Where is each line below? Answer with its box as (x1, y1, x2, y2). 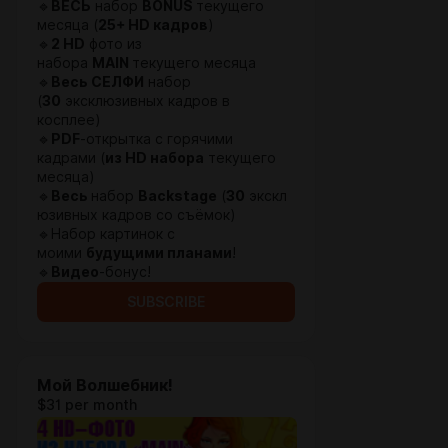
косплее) (37, 112, 101, 128)
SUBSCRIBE (127, 294, 205, 310)
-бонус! (99, 264, 167, 280)
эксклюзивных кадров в (61, 93, 230, 109)
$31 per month (37, 397, 137, 413)
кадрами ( (37, 150, 105, 166)
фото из (85, 36, 142, 52)
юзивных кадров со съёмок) (37, 207, 236, 223)
